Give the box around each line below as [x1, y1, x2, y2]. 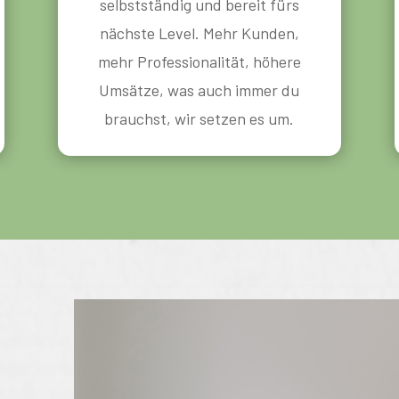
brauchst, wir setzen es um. [104, 108, 295, 128]
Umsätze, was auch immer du [99, 79, 300, 100]
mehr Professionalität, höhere [97, 51, 301, 71]
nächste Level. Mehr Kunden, [99, 22, 299, 43]
